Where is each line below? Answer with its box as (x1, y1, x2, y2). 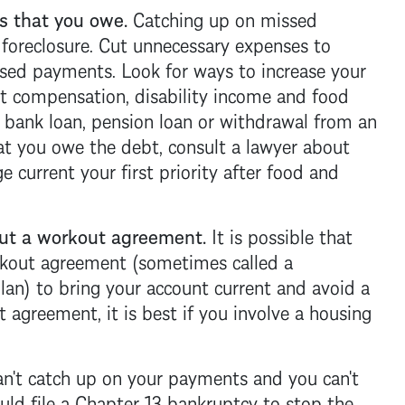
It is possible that (211, 218, 353, 250)
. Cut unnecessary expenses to (89, 26, 331, 59)
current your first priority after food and (12, 153, 339, 185)
